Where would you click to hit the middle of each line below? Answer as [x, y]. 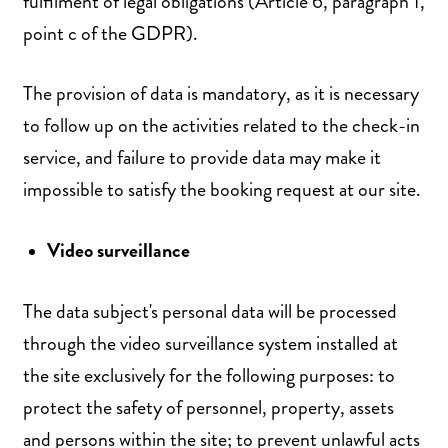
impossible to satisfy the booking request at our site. [222, 190]
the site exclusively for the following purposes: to [209, 376]
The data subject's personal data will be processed [210, 312]
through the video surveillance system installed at [210, 344]
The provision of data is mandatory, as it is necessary [221, 94]
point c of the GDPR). [110, 33]
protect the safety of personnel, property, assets [208, 408]
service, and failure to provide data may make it [202, 158]
